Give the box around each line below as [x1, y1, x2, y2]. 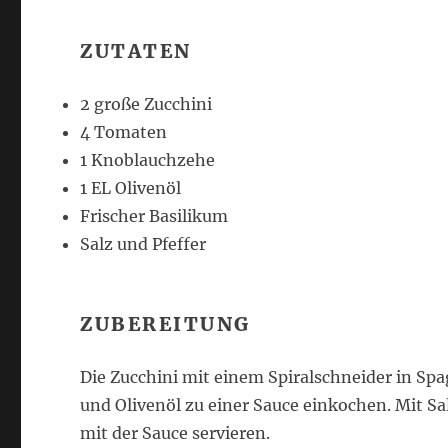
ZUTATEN [80, 39, 192, 63]
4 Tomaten [80, 122, 168, 142]
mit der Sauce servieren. [80, 423, 271, 443]
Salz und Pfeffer [80, 234, 207, 254]
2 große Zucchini [80, 94, 213, 114]
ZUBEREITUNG [80, 312, 251, 336]
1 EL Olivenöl [80, 178, 182, 198]
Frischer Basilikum [80, 206, 229, 226]
